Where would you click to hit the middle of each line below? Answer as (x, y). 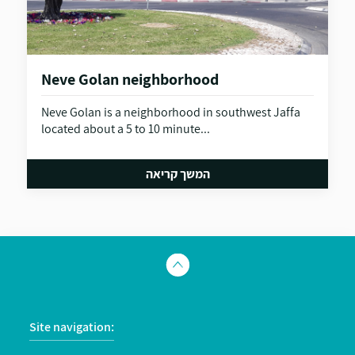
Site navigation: (72, 327)
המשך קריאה (177, 174)
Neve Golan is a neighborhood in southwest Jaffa (170, 112)
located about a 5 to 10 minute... (125, 129)
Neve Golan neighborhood (130, 79)
